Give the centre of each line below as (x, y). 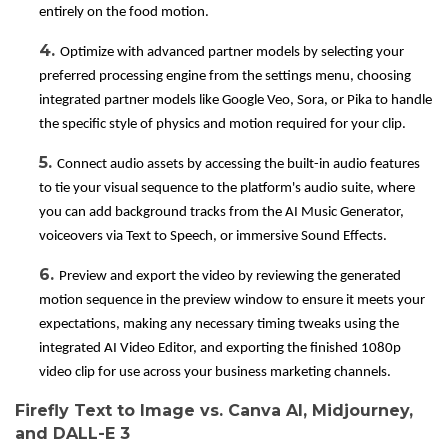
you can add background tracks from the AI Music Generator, (221, 213)
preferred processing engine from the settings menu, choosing (225, 77)
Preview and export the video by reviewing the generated (230, 277)
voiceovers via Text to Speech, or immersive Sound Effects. (213, 237)
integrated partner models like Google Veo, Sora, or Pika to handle (235, 101)
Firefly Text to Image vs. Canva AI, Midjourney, (214, 411)
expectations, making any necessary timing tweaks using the (219, 325)
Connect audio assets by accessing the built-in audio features (238, 165)
